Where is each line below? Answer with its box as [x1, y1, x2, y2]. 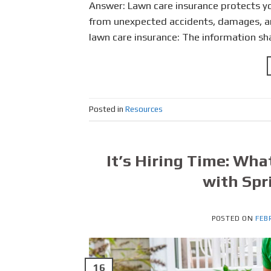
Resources [125, 104, 163, 114]
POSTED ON [212, 214, 256, 223]
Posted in [89, 104, 125, 114]
